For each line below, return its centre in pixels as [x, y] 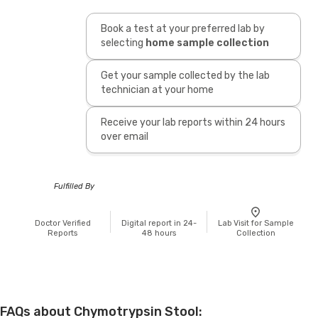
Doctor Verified [62, 223]
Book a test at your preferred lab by [182, 28]
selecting [122, 43]
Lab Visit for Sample [256, 223]
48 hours [159, 233]
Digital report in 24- [159, 223]
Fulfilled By [74, 186]
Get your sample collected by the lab [185, 75]
